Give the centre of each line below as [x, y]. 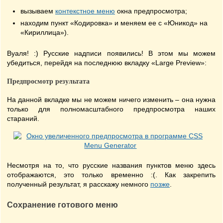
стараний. [23, 118]
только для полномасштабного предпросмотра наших [111, 109]
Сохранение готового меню [62, 205]
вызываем [38, 11]
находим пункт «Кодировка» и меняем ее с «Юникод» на [114, 23]
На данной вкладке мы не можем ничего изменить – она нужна [111, 100]
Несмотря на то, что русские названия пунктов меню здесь [111, 165]
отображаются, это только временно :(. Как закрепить [111, 175]
